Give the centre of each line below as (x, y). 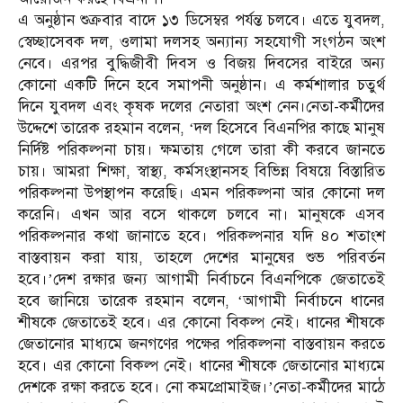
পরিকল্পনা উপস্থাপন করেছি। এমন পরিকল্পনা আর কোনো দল (201, 193)
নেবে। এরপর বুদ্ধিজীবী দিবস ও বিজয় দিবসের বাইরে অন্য (201, 64)
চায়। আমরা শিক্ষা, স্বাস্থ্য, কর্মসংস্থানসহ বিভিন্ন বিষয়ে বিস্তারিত (201, 172)
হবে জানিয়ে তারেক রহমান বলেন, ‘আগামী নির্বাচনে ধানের (201, 301)
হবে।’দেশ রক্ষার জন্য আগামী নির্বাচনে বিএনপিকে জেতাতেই (201, 280)
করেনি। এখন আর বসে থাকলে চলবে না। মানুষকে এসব (201, 215)
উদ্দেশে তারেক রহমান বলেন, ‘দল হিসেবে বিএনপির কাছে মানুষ (201, 129)
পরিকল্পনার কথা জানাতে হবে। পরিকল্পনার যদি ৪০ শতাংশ (201, 237)
